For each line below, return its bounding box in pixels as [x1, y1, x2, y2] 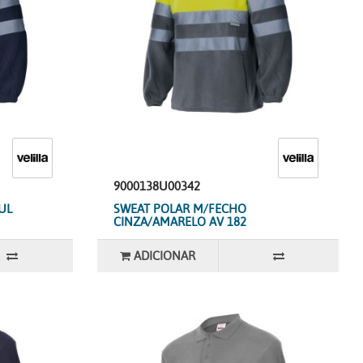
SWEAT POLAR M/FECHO [113, 199, 246, 218]
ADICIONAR [133, 246, 195, 265]
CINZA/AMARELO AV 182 [113, 212, 246, 231]
